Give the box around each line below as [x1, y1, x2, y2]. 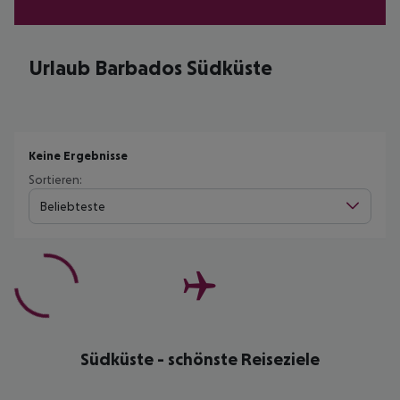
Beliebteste [40, 198, 105, 213]
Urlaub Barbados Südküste [29, 55, 272, 79]
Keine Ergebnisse [29, 148, 128, 162]
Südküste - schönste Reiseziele [80, 349, 320, 369]
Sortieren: [29, 172, 82, 187]
